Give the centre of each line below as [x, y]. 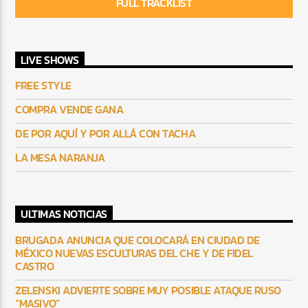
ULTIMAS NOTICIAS [64, 214]
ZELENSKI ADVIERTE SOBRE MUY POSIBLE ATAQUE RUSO [148, 290]
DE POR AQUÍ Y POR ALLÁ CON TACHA [106, 134]
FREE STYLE [43, 86]
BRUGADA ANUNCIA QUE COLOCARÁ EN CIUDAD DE [137, 240]
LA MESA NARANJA [60, 158]
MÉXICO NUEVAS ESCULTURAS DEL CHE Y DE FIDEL [134, 253]
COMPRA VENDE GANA [69, 110]
